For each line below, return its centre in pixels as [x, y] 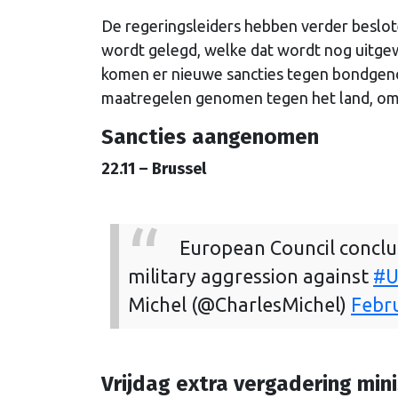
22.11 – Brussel [154, 168]
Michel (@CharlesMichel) [239, 304]
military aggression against [251, 276]
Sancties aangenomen [210, 136]
